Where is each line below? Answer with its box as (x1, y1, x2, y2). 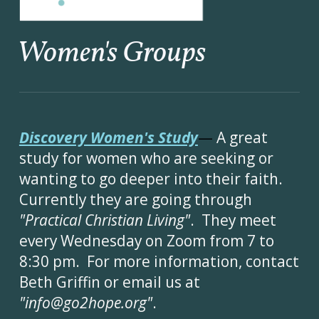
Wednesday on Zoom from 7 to (60, 231, 274, 251)
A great (216, 127, 268, 148)
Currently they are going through (19, 189, 252, 210)
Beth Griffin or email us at (19, 272, 200, 293)
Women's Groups (17, 33, 206, 75)
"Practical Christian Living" (19, 210, 190, 231)
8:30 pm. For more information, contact (19, 251, 299, 272)
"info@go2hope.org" (19, 293, 152, 313)
